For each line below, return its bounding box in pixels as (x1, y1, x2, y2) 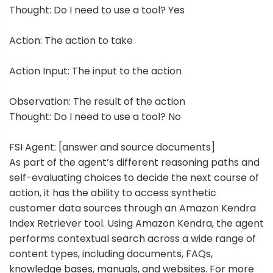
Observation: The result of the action (9, 94, 185, 109)
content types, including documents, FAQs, (9, 247, 213, 261)
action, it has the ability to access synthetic (9, 186, 216, 200)
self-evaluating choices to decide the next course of (9, 171, 259, 185)
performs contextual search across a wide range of (9, 232, 256, 246)
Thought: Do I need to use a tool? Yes (9, 3, 185, 18)
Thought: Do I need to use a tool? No (9, 110, 181, 124)
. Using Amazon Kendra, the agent (103, 216, 264, 231)
